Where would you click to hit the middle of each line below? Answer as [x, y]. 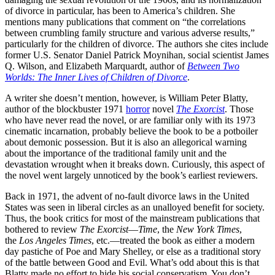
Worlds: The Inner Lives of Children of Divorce [96, 77]
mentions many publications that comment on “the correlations [125, 21]
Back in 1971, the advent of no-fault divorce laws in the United [127, 196]
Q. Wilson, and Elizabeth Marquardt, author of [96, 66]
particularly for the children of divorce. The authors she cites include [137, 44]
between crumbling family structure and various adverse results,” [130, 33]
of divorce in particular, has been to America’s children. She [120, 10]
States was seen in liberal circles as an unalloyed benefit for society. [135, 207]
